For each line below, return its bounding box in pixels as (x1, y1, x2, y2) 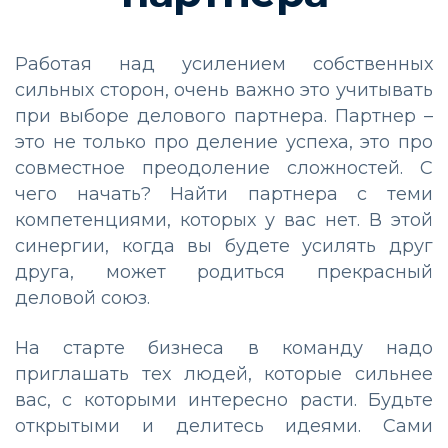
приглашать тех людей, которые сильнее (15, 362, 433, 385)
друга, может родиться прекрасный (15, 260, 433, 283)
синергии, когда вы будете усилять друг (15, 234, 433, 257)
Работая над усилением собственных (15, 52, 433, 75)
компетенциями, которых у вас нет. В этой (15, 208, 433, 231)
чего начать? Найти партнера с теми (15, 182, 433, 205)
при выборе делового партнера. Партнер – (15, 104, 433, 127)
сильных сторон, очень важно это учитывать (15, 78, 433, 101)
